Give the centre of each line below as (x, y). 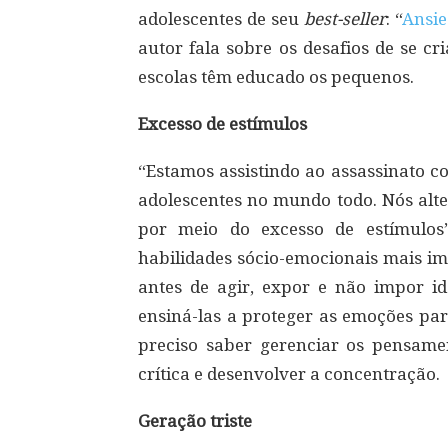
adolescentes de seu (221, 19)
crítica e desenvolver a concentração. (289, 374)
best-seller (345, 19)
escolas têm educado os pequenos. (276, 77)
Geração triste (195, 421)
